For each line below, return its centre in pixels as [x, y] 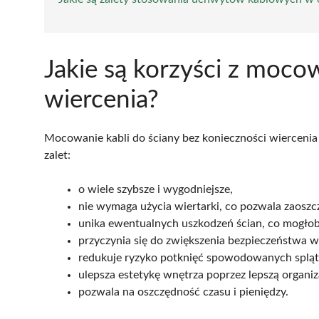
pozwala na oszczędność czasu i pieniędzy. [183, 292]
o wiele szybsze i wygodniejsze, [156, 189]
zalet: [57, 155]
